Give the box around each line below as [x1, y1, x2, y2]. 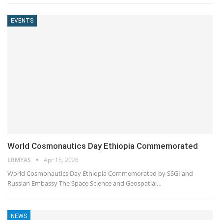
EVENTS [11, 17, 33, 25]
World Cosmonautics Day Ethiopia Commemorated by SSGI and [7, 168, 193, 178]
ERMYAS [7, 155, 32, 164]
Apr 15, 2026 [44, 155, 79, 164]
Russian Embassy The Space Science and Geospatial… [7, 178, 162, 188]
